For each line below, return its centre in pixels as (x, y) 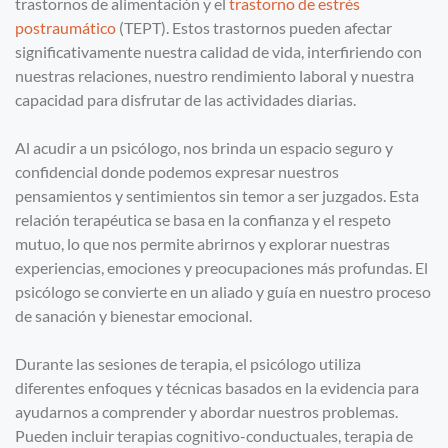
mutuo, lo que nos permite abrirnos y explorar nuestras (202, 244)
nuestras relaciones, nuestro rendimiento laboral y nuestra (214, 76)
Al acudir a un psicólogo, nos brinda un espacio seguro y (204, 148)
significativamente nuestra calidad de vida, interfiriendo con (218, 52)
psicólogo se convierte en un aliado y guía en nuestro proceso (223, 292)
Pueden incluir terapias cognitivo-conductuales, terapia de (214, 436)
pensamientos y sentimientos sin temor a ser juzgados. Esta (217, 196)
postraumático (65, 28)
